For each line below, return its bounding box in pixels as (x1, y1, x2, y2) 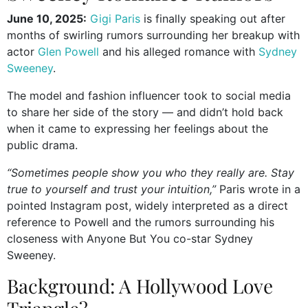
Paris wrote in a (216, 182, 300, 197)
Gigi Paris (87, 12, 140, 26)
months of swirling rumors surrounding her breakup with (7, 28, 300, 43)
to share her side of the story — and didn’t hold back (7, 105, 283, 120)
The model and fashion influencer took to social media (7, 89, 291, 103)
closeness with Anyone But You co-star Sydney (7, 232, 253, 246)
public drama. (7, 138, 78, 153)
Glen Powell (34, 45, 99, 59)
